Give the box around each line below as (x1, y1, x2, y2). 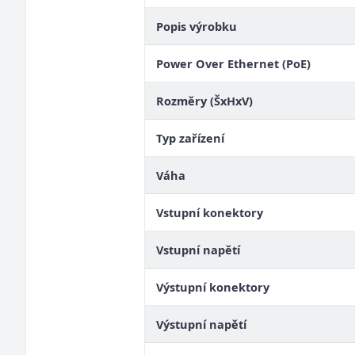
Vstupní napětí (156, 242, 240, 258)
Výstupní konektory (156, 279, 269, 295)
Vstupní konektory (156, 204, 263, 220)
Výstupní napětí (156, 316, 246, 332)
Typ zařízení (156, 130, 224, 146)
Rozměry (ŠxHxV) (156, 93, 253, 109)
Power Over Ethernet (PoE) (156, 55, 311, 71)
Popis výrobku (156, 18, 237, 34)
